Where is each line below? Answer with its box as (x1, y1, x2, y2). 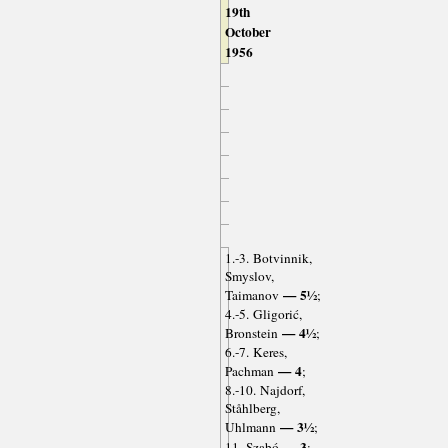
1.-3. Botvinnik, (224, 249, 312, 268)
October (224, 22, 271, 43)
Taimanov (224, 286, 279, 305)
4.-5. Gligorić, (224, 305, 302, 324)
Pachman (224, 362, 274, 381)
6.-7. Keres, (224, 343, 287, 362)
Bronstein (224, 324, 278, 343)
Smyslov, (224, 267, 274, 286)
